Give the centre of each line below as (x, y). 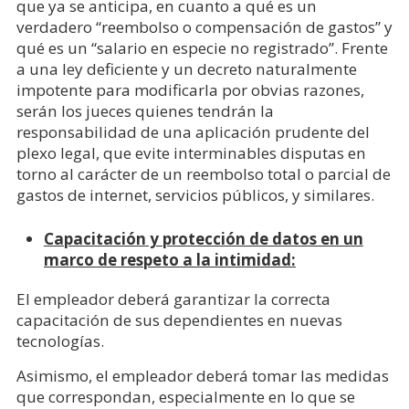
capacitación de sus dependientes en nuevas (179, 320)
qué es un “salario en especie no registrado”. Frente (202, 48)
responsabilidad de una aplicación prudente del (193, 132)
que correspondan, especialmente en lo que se (185, 397)
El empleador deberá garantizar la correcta (173, 299)
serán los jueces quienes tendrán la (145, 111)
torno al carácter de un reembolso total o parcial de (203, 174)
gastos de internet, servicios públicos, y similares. (195, 195)
